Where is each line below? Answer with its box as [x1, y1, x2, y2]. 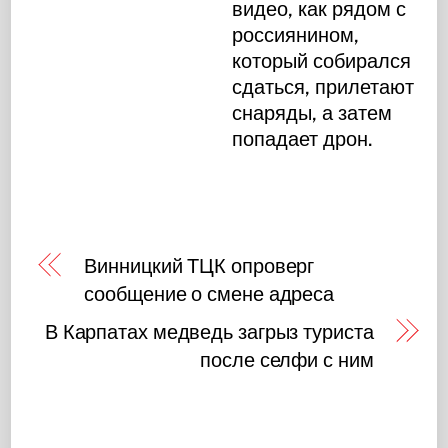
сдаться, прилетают [232, 74, 415, 99]
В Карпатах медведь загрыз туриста [44, 319, 374, 344]
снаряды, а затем [232, 100, 393, 125]
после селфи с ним [200, 347, 374, 372]
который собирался [232, 48, 412, 73]
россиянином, [232, 22, 360, 47]
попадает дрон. [232, 126, 374, 151]
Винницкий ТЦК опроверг [84, 253, 315, 278]
